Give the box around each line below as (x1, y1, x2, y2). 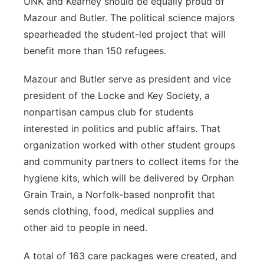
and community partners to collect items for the (24, 156, 239, 167)
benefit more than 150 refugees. (24, 45, 166, 57)
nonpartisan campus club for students (24, 106, 193, 118)
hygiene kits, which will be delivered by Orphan (24, 172, 234, 184)
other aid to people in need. (24, 222, 147, 233)
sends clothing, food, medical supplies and (24, 205, 214, 217)
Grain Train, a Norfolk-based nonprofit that (24, 189, 215, 200)
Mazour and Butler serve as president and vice (24, 73, 231, 85)
